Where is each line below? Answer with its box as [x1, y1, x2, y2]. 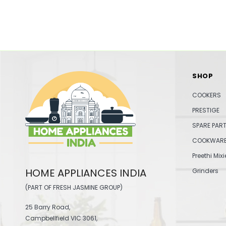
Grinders [192, 166, 219, 175]
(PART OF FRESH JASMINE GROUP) [25, 183, 123, 192]
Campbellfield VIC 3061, [25, 213, 97, 222]
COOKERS [192, 90, 221, 99]
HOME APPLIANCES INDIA [25, 165, 146, 180]
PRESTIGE [192, 105, 220, 115]
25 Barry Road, [25, 202, 70, 211]
